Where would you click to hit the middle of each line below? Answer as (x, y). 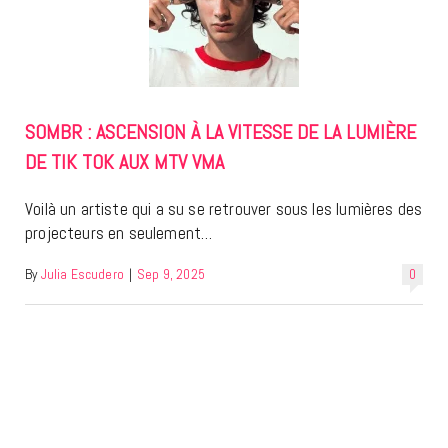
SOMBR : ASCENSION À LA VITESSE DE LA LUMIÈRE (220, 132)
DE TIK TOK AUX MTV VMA (124, 162)
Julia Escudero (82, 275)
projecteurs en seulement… (119, 233)
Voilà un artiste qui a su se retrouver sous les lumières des (224, 209)
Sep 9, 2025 (171, 275)
